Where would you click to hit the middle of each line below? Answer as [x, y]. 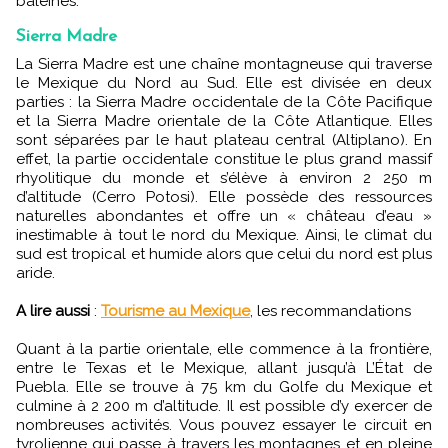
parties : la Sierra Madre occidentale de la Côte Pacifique [224, 102]
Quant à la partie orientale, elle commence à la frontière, [224, 349]
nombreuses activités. [97, 425]
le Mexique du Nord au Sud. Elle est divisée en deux [224, 83]
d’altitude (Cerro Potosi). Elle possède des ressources [224, 197]
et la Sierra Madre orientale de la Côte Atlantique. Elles [224, 121]
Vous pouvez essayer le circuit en [305, 425]
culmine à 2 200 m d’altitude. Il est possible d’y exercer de [224, 406]
